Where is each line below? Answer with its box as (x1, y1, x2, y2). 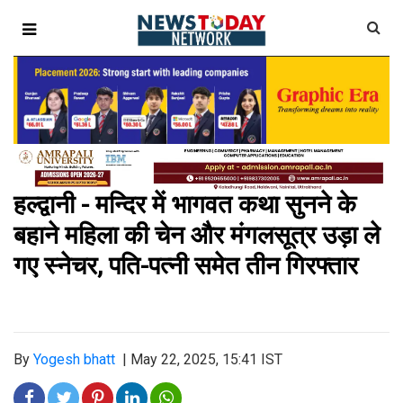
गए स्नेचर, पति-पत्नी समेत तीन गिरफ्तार (13, 251, 358, 282)
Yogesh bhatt (33, 351, 115, 369)
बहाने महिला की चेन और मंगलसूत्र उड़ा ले (13, 220, 380, 251)
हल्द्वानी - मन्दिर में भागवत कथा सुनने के (13, 190, 356, 220)
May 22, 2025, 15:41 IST (130, 351, 282, 369)
